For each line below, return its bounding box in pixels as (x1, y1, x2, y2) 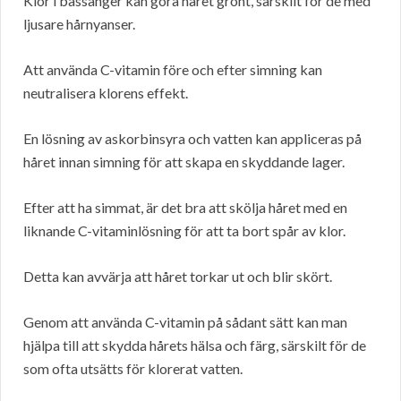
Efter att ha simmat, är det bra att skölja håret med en (23, 199, 347, 217)
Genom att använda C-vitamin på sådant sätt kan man (23, 313, 347, 331)
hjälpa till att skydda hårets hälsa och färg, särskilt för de (23, 337, 366, 354)
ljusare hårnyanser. (23, 15, 135, 33)
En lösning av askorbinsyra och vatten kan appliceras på (23, 130, 362, 148)
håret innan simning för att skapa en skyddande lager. (23, 153, 345, 171)
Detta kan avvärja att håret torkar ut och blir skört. (23, 268, 332, 286)
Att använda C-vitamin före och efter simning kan (23, 61, 322, 79)
